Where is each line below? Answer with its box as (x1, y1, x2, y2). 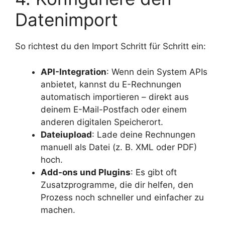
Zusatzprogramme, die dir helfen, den (41, 179, 193, 190)
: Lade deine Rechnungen (92, 129, 195, 140)
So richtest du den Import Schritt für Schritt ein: (15, 41, 206, 52)
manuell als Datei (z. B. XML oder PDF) (41, 142, 197, 152)
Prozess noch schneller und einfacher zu (41, 192, 204, 202)
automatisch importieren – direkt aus (41, 91, 189, 102)
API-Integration (41, 66, 106, 77)
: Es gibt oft (131, 167, 177, 177)
